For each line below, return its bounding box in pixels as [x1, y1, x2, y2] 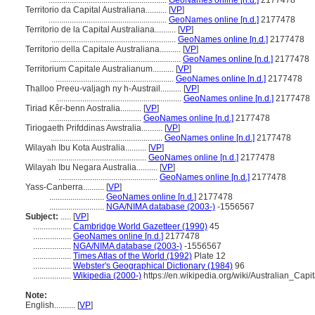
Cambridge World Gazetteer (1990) [73, 221, 207, 231]
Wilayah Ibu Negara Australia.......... [25, 162, 160, 172]
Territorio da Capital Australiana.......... [25, 5, 169, 15]
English [25, 300, 54, 310]
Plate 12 [192, 251, 226, 261]
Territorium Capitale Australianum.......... [25, 64, 176, 74]
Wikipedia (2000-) [73, 271, 141, 281]
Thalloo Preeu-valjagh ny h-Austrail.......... [25, 84, 184, 94]
